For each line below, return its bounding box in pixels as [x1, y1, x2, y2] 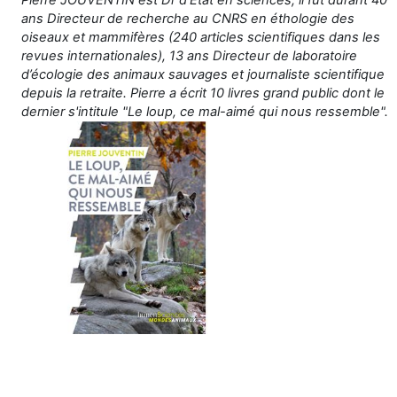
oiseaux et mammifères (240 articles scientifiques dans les [21, 28, 380, 45]
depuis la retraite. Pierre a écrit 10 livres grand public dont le [21, 84, 385, 101]
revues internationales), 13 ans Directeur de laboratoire [21, 47, 357, 64]
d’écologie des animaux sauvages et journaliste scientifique [21, 66, 385, 82]
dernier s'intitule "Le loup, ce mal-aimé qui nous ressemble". [21, 103, 388, 120]
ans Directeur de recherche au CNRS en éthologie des [21, 10, 354, 27]
